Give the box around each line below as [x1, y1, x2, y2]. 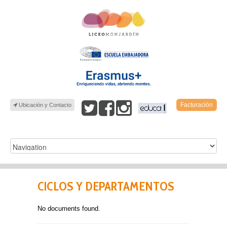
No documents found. [37, 205, 100, 213]
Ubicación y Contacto [17, 102, 71, 108]
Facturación [180, 101, 213, 109]
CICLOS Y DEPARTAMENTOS [37, 179, 174, 194]
